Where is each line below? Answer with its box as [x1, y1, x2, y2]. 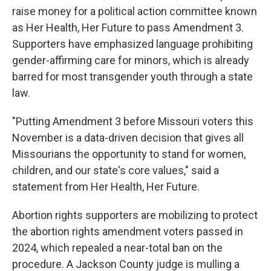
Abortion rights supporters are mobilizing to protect [12, 209, 258, 221]
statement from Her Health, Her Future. [12, 180, 200, 193]
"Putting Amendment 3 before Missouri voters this [12, 115, 253, 128]
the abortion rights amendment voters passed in [12, 225, 243, 238]
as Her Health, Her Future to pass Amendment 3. [12, 21, 244, 34]
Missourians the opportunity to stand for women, [12, 148, 246, 160]
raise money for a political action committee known [12, 5, 257, 18]
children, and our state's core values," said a [12, 164, 219, 177]
